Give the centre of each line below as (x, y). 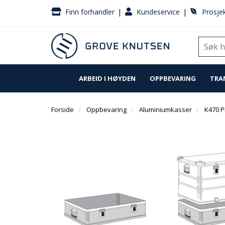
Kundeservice (158, 12)
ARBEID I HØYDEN (107, 78)
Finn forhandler (90, 12)
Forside (63, 109)
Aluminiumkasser (165, 109)
